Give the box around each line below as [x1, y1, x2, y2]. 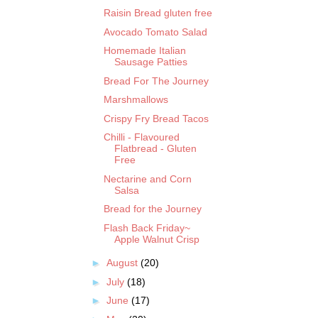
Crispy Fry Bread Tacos [103, 112, 209, 124]
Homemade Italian [103, 45, 186, 57]
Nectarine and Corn [103, 172, 192, 185]
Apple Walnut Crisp [114, 233, 199, 245]
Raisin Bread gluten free [103, 7, 212, 19]
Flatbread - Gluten [114, 143, 197, 155]
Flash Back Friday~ [103, 221, 190, 234]
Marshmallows [103, 94, 168, 106]
